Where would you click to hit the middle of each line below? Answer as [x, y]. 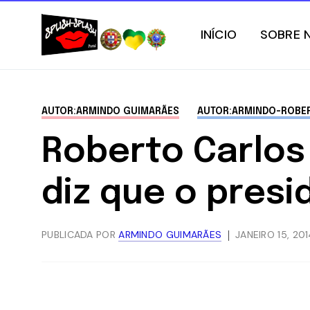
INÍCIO [219, 35]
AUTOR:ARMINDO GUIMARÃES [110, 111]
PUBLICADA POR [80, 235]
